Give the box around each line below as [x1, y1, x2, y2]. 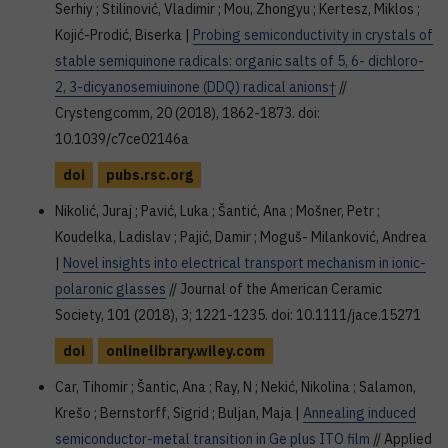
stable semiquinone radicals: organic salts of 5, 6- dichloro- [55, 52, 424, 70]
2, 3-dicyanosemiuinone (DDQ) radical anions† [55, 78, 336, 96]
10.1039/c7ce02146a [55, 130, 189, 148]
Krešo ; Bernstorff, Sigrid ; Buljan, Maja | [55, 404, 303, 422]
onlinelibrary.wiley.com [106, 342, 265, 360]
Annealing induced [303, 404, 416, 422]
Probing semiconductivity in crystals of [193, 26, 433, 44]
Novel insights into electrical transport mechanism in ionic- [63, 254, 426, 272]
